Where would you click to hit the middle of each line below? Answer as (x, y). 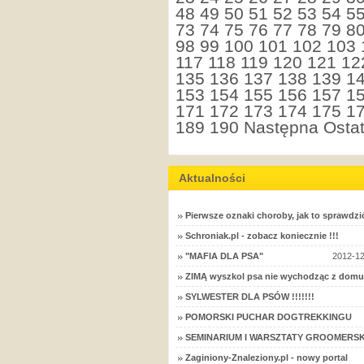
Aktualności (212, 178)
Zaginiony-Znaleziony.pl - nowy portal (266, 357)
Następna (281, 127)
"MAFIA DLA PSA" (224, 256)
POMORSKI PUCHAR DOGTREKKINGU (269, 317)
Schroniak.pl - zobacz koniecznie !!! (262, 236)
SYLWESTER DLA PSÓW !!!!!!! (250, 297)
